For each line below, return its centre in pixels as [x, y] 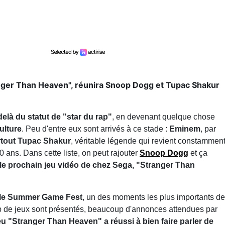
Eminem [185, 129]
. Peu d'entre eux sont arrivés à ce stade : [95, 129]
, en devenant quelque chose [163, 117]
